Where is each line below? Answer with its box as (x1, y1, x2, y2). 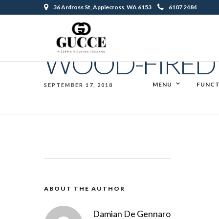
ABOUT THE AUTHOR (44, 185, 125, 193)
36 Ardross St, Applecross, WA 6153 (53, 3, 152, 11)
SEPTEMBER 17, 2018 (44, 82, 113, 88)
